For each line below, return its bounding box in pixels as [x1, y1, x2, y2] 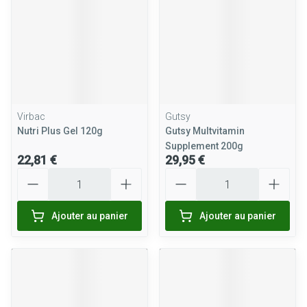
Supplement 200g [165, 140, 243, 151]
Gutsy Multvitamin [165, 125, 245, 136]
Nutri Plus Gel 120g [17, 125, 103, 136]
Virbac [17, 111, 45, 122]
